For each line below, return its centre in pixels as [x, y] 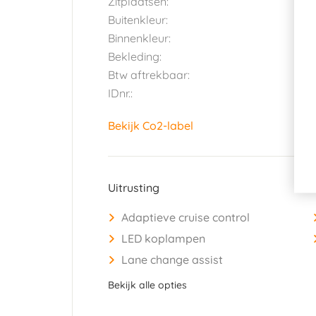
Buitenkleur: [138, 19]
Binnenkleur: [139, 38]
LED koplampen [163, 238]
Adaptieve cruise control [186, 217]
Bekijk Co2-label [151, 125]
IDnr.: [120, 93]
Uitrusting [134, 187]
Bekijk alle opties [147, 285]
